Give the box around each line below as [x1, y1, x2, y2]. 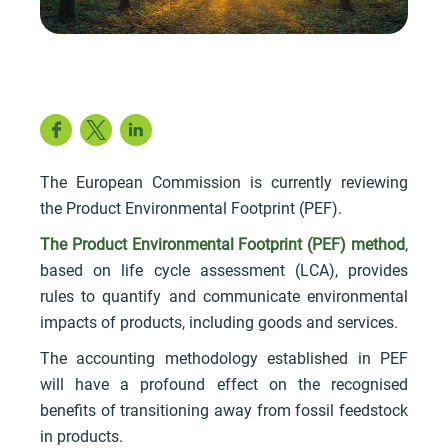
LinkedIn [156, 107, 277, 151]
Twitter [116, 107, 214, 151]
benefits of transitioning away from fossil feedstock [40, 399, 408, 421]
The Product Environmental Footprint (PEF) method [40, 233, 405, 255]
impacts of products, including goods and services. [40, 311, 398, 333]
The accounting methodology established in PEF [40, 347, 408, 369]
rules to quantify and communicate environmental [40, 285, 408, 307]
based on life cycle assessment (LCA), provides [40, 259, 408, 281]
